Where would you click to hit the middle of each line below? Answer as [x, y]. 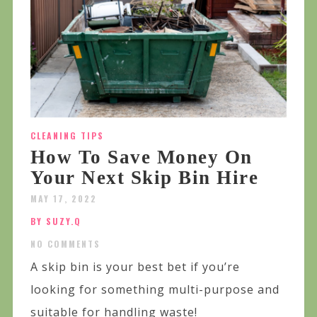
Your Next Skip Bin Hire [144, 177]
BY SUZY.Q [56, 221]
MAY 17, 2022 [63, 198]
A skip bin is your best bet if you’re [135, 266]
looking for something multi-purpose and [155, 289]
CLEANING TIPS [67, 135]
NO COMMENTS [65, 243]
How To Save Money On [141, 157]
